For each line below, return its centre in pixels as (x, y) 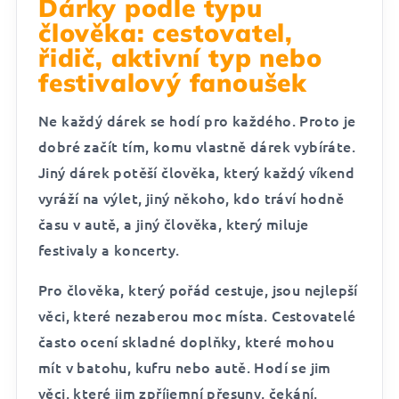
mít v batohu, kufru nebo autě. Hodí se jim (185, 367)
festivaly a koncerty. (109, 249)
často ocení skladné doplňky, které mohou (186, 341)
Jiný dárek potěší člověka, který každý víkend (196, 172)
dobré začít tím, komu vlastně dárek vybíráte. (197, 146)
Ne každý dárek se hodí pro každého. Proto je (197, 120)
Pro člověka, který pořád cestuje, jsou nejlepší (198, 289)
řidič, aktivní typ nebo (180, 57)
